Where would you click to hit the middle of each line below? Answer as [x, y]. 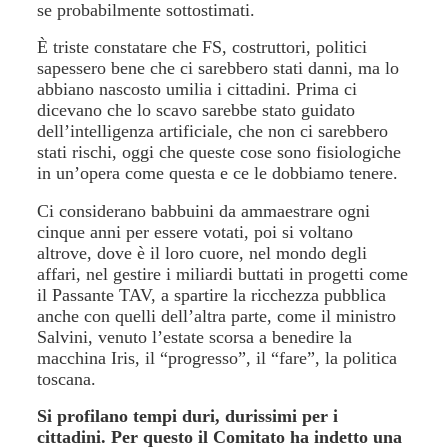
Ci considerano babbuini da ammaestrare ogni [204, 210]
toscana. [69, 378]
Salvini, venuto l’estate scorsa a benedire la [195, 336]
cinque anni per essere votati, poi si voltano [195, 231]
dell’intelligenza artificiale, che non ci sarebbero [213, 131]
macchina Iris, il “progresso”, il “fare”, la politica [217, 357]
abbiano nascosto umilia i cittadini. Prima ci [197, 89]
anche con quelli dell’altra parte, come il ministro [217, 315]
